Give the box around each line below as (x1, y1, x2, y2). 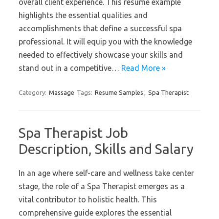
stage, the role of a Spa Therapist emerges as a (19, 182, 185, 191)
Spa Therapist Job (19, 125, 128, 140)
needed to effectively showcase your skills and (19, 50, 183, 59)
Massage (49, 89, 74, 96)
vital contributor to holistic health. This (19, 195, 157, 204)
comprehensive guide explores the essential (19, 208, 172, 217)
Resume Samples (95, 89, 143, 96)
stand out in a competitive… (19, 64, 121, 72)
